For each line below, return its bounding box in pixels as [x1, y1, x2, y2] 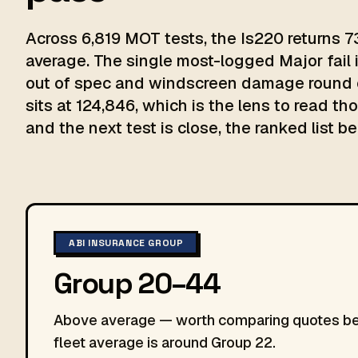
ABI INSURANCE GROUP [69, 237, 184, 249]
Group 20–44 [54, 265, 221, 302]
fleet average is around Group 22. [54, 333, 276, 352]
